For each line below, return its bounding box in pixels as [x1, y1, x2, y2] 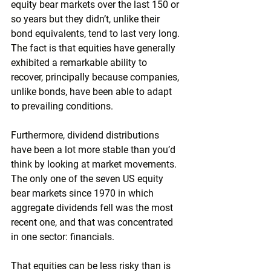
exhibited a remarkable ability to [11, 57, 149, 68]
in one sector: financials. [11, 231, 114, 243]
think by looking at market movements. [11, 158, 179, 170]
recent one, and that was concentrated [11, 217, 175, 228]
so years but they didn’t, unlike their [11, 13, 162, 25]
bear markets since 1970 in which [11, 188, 156, 199]
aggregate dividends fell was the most [11, 202, 175, 214]
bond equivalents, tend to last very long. [11, 28, 182, 39]
